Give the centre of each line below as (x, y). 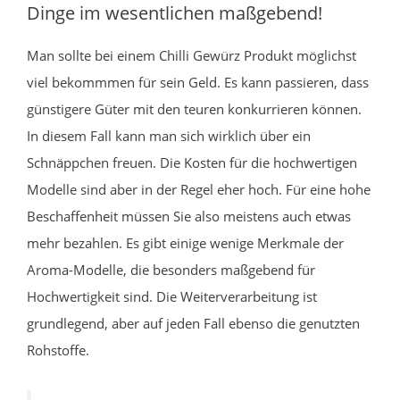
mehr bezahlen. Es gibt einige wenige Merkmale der (185, 242)
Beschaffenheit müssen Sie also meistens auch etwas (189, 216)
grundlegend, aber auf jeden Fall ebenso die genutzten (193, 323)
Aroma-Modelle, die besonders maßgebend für (171, 269)
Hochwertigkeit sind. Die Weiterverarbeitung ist (172, 296)
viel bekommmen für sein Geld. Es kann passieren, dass (198, 82)
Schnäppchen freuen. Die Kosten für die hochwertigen (192, 162)
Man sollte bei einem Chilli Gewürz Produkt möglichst (192, 55)
